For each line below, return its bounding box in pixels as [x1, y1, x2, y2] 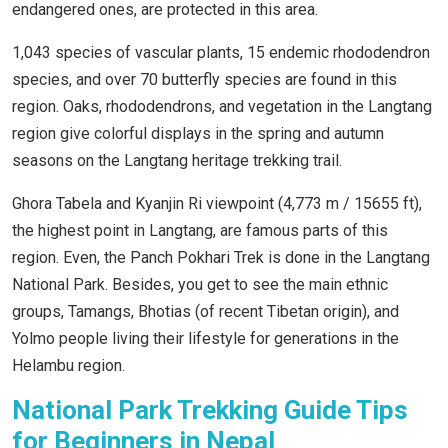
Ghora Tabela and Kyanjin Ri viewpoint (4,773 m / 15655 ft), [12, 194, 422, 214]
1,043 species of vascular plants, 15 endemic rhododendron [12, 43, 430, 63]
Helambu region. [12, 356, 129, 376]
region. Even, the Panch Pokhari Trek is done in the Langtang [12, 248, 430, 268]
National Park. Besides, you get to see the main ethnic [12, 275, 388, 295]
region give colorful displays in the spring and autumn [12, 124, 384, 144]
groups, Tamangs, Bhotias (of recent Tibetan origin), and [12, 302, 399, 322]
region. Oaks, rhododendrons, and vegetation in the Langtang [12, 97, 432, 117]
